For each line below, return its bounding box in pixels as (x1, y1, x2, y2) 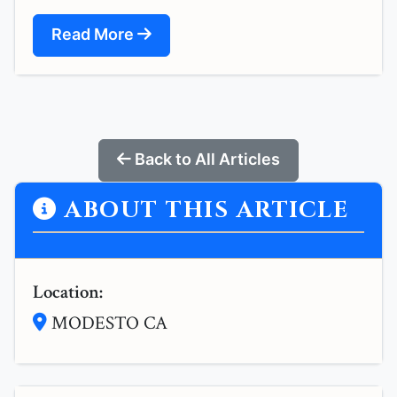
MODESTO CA (47, 311, 167, 336)
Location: (33, 280, 103, 305)
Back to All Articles (131, 150, 280, 169)
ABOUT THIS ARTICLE (57, 195, 348, 227)
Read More (51, 25, 137, 44)
